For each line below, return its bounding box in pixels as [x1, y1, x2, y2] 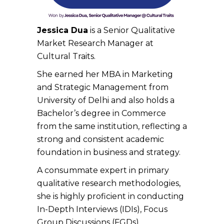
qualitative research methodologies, [37, 178, 180, 188]
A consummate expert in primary [37, 165, 169, 175]
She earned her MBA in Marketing [37, 69, 173, 79]
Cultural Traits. [37, 51, 95, 61]
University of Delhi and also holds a [37, 95, 174, 105]
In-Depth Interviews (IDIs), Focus [37, 204, 167, 214]
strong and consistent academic [37, 134, 164, 144]
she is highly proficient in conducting [37, 191, 184, 201]
